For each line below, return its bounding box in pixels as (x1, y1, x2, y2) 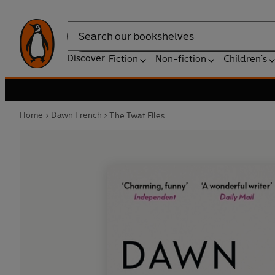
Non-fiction (155, 53, 206, 64)
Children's (223, 53, 267, 64)
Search (67, 36, 98, 48)
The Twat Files (109, 110, 165, 121)
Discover (67, 52, 105, 64)
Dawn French (50, 110, 103, 120)
